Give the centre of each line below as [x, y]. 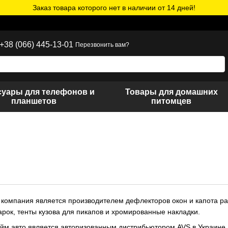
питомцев [172, 101]
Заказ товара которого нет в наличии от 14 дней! [114, 8]
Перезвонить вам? [103, 45]
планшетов [34, 101]
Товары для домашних [171, 92]
